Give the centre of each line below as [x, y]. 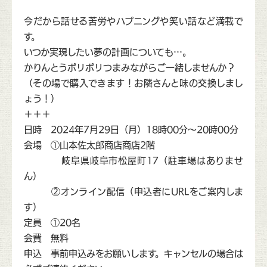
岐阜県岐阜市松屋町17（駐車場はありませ [133, 161]
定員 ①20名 [52, 223]
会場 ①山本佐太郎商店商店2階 [89, 145]
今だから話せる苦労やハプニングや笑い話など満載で [133, 21]
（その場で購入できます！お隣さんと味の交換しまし [133, 83]
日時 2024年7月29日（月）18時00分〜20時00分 [131, 130]
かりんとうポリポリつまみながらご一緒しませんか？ [130, 68]
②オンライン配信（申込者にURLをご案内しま [133, 192]
